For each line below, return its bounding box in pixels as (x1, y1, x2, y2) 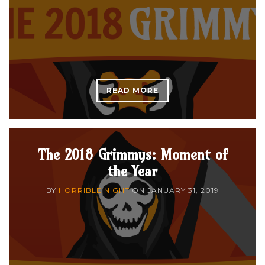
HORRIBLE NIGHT (59, 185, 130, 195)
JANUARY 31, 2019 (147, 185, 219, 195)
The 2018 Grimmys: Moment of (37, 145, 228, 163)
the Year (108, 161, 157, 180)
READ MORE (106, 85, 159, 95)
